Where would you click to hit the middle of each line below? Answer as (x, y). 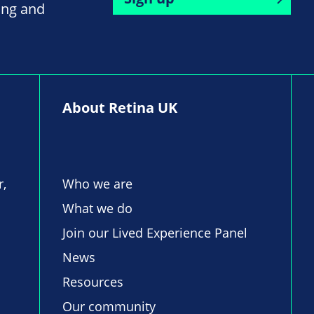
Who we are (98, 184)
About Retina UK (120, 108)
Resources (93, 282)
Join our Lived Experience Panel (155, 233)
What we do (98, 209)
